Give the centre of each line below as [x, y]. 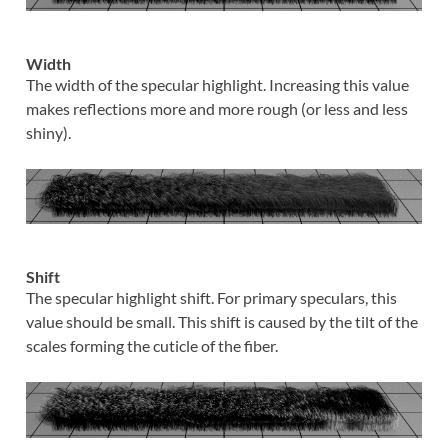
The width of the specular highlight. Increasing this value [217, 84]
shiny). [48, 132]
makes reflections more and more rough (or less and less [216, 108]
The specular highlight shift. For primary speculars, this [211, 298]
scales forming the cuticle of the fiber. [151, 346]
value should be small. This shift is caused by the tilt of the [221, 322]
